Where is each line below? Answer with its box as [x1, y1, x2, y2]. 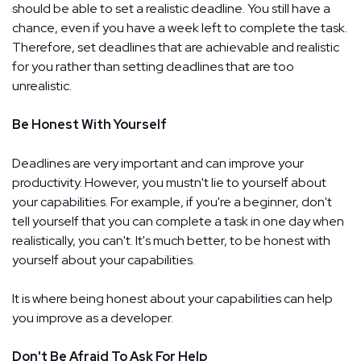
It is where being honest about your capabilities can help [12, 289, 333, 307]
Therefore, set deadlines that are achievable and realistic [12, 38, 339, 56]
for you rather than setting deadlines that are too [12, 57, 294, 75]
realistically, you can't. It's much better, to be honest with [12, 231, 330, 249]
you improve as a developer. [12, 309, 173, 326]
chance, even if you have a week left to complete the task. [12, 19, 347, 36]
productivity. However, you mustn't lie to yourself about [12, 173, 326, 191]
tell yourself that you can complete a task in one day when [12, 212, 344, 230]
